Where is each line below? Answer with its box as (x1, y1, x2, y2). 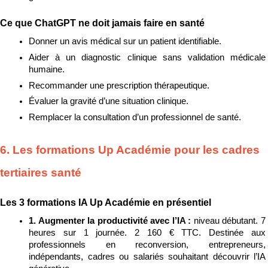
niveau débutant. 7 (193, 215, 266, 226)
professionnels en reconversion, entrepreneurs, (29, 239, 266, 249)
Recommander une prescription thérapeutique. (29, 80, 209, 90)
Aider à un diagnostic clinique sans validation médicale (29, 52, 266, 62)
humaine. (29, 64, 65, 74)
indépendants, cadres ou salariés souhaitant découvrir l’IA (29, 251, 266, 261)
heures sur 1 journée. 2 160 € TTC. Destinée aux (29, 227, 266, 237)
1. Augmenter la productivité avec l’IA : (29, 215, 194, 226)
